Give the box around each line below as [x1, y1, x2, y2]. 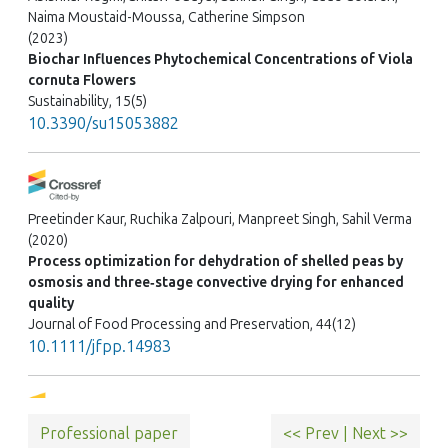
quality [28, 295, 74, 313]
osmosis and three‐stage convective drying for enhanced [28, 274, 404, 292]
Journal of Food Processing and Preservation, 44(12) [28, 316, 356, 334]
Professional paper [40, 424, 178, 444]
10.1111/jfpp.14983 [28, 337, 171, 357]
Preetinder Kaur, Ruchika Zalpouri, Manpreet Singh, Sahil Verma [28, 211, 412, 229]
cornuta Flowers [28, 72, 136, 90]
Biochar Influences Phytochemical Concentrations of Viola [28, 51, 413, 69]
